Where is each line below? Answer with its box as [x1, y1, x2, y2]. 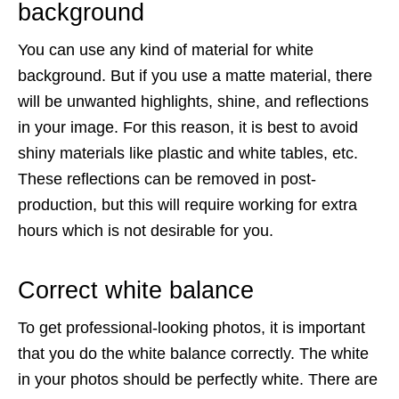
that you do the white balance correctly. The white [18, 345, 369, 362]
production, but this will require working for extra [18, 196, 357, 214]
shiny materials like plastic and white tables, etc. [18, 144, 358, 162]
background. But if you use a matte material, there [18, 67, 372, 85]
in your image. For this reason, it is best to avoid [18, 118, 358, 136]
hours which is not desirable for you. [18, 222, 273, 240]
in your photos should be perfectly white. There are [18, 370, 378, 388]
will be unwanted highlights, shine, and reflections [18, 93, 369, 110]
